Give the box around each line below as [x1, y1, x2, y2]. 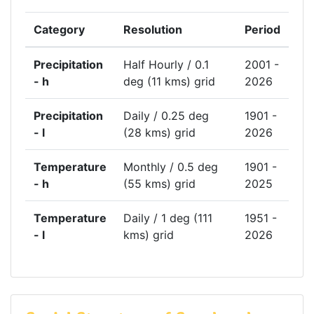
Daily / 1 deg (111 [123, 211, 212, 226]
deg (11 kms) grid [123, 74, 215, 89]
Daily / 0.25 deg [123, 109, 209, 123]
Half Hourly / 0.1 [123, 57, 209, 72]
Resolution [123, 22, 182, 37]
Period [245, 22, 280, 37]
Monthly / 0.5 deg [123, 160, 218, 175]
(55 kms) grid [123, 177, 196, 191]
